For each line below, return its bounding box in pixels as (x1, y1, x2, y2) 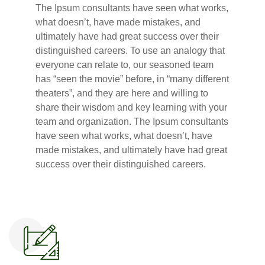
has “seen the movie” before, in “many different (35, 74, 229, 84)
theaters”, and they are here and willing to (35, 88, 208, 98)
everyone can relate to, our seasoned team (35, 60, 214, 70)
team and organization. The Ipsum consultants (35, 117, 228, 127)
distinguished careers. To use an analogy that (35, 46, 225, 56)
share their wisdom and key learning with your (35, 102, 227, 112)
